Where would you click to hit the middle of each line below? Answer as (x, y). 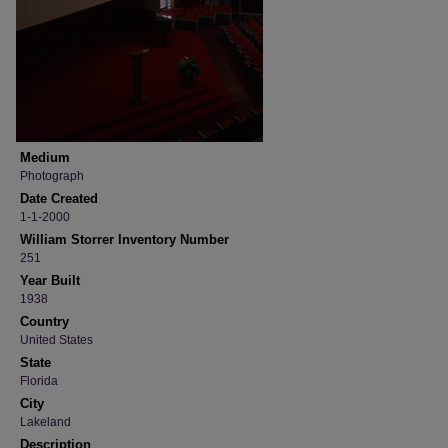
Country (44, 321)
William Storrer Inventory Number (124, 239)
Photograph (52, 176)
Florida (39, 381)
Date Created (59, 198)
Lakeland (45, 422)
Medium (45, 157)
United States (56, 340)
